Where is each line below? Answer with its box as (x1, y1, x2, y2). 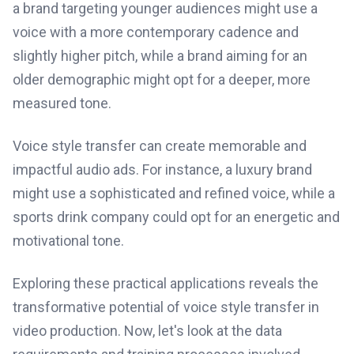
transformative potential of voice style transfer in (13, 299, 319, 315)
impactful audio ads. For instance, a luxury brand (13, 161, 312, 178)
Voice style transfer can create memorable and (13, 137, 307, 154)
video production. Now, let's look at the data (13, 322, 282, 339)
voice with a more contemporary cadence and (13, 24, 299, 40)
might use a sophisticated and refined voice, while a (13, 185, 335, 201)
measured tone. (13, 95, 111, 111)
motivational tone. (13, 232, 124, 249)
